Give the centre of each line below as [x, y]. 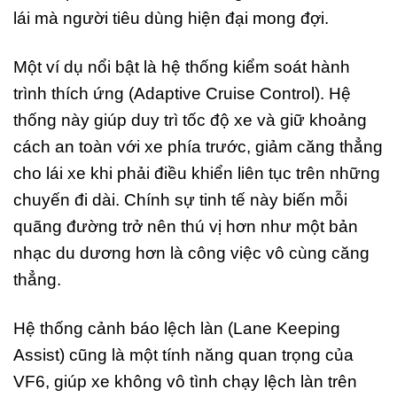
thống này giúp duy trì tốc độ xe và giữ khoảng [190, 120]
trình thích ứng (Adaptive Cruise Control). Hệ [182, 93]
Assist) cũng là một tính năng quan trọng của [183, 354]
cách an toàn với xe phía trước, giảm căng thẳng [198, 146]
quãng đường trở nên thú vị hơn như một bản [186, 226]
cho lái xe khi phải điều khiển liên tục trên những [197, 173]
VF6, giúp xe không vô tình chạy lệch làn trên [185, 381]
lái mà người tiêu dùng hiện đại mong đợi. [171, 18]
